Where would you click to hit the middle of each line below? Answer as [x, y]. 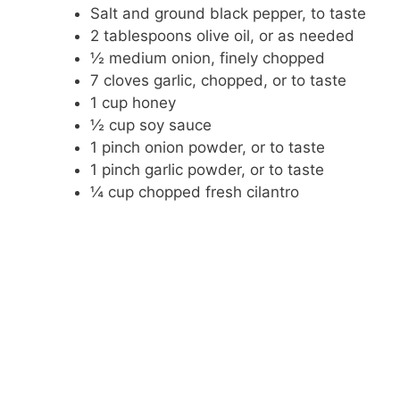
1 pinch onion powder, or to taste [208, 148]
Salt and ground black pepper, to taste [228, 14]
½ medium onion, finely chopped [208, 58]
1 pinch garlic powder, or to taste [207, 170]
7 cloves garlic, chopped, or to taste [218, 81]
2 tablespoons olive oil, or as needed [222, 36]
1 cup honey [133, 103]
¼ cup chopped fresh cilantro [195, 192]
